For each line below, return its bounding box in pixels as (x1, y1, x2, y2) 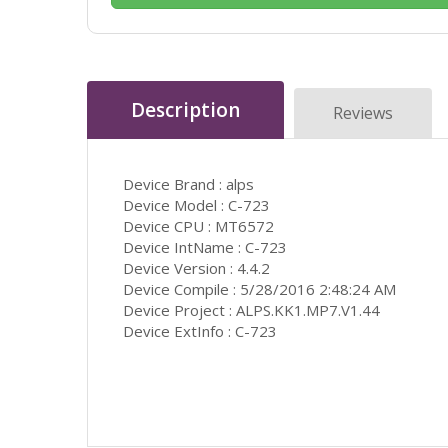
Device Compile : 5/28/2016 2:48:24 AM (123, 278, 396, 299)
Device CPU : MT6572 (123, 215, 274, 236)
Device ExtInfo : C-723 (123, 320, 277, 341)
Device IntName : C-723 (123, 236, 287, 257)
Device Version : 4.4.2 (123, 257, 270, 278)
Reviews (333, 101, 393, 124)
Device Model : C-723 (123, 194, 270, 215)
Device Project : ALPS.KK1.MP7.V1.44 (123, 299, 380, 320)
